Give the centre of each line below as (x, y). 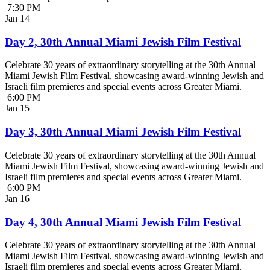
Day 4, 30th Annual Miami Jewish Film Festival (123, 222)
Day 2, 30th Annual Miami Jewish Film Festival (123, 42)
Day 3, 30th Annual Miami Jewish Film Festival (123, 132)
